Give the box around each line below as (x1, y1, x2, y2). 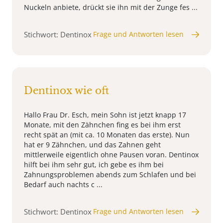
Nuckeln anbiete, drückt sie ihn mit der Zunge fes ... (24, 2, 198, 12)
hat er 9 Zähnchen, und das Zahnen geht (24, 140, 161, 150)
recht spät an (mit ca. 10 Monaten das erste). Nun (24, 130, 190, 140)
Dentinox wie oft (24, 85, 109, 97)
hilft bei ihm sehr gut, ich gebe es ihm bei (24, 160, 164, 170)
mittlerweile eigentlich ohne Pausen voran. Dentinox (24, 150, 199, 160)
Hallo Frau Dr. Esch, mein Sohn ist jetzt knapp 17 (24, 110, 186, 120)
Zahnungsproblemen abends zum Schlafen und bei (24, 170, 196, 180)
